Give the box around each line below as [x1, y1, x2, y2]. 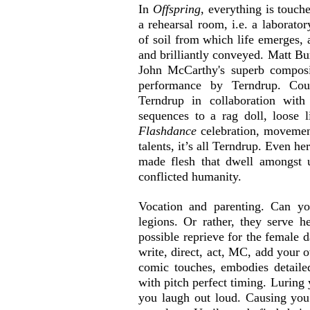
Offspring [152, 1, 201, 16]
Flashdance [138, 123, 197, 138]
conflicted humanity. [138, 169, 241, 183]
